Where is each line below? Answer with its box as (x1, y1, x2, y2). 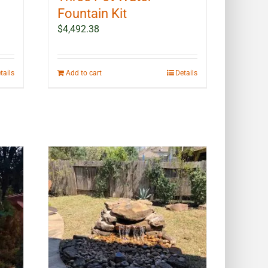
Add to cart (66, 69, 102, 78)
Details (175, 69, 197, 78)
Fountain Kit (57, 6, 127, 22)
